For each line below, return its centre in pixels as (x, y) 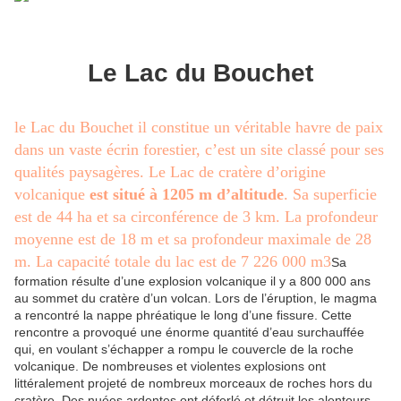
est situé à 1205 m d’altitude (187, 194)
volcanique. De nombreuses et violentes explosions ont (170, 366)
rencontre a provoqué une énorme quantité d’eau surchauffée (189, 332)
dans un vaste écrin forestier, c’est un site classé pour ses (199, 149)
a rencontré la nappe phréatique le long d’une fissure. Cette (183, 315)
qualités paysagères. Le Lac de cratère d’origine (170, 171)
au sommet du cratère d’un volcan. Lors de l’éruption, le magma (196, 298)
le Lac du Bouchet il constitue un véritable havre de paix (199, 127)
